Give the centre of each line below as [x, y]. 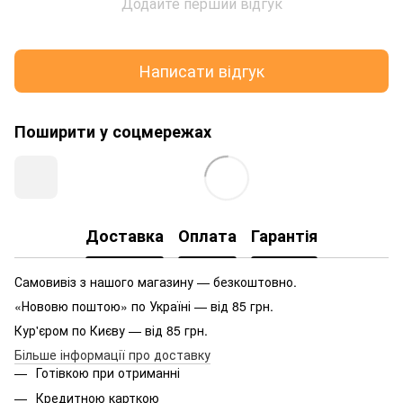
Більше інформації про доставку [112, 354]
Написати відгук [201, 71]
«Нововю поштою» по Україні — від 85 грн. [144, 305]
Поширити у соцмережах [113, 131]
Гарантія [284, 236]
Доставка [125, 236]
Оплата [207, 236]
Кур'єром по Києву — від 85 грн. [111, 330]
